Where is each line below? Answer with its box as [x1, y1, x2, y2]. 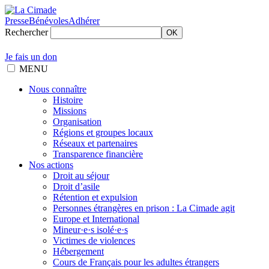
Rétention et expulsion [53, 192, 138, 202]
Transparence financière [53, 149, 143, 159]
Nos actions [29, 160, 73, 170]
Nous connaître [29, 84, 86, 94]
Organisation [53, 116, 101, 127]
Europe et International [53, 214, 139, 224]
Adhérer [68, 16, 100, 26]
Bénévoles [29, 16, 68, 26]
